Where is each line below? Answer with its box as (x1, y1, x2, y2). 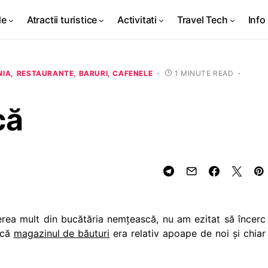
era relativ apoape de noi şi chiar (109, 227, 266, 239)
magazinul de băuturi (13, 227, 110, 239)
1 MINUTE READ (174, 69, 234, 78)
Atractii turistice (26, 13, 98, 26)
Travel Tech (176, 13, 228, 26)
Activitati (117, 13, 157, 26)
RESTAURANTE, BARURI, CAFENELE (16, 69, 153, 78)
